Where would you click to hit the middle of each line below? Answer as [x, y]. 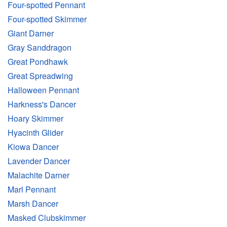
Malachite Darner [39, 175]
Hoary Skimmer [35, 119]
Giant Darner [31, 33]
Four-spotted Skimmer [47, 19]
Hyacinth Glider [35, 133]
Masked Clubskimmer [47, 218]
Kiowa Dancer [33, 147]
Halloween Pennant [43, 90]
